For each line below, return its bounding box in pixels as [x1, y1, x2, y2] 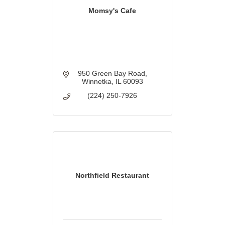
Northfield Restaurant [75, 171, 150, 180]
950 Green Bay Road [77, 69, 145, 78]
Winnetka [81, 77, 111, 86]
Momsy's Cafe [88, 7, 137, 15]
